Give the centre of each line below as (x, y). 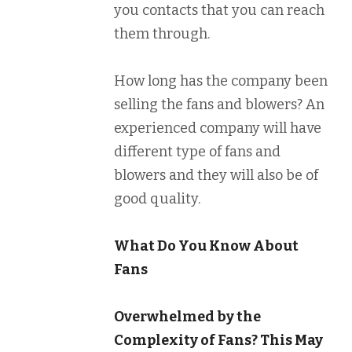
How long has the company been (221, 81)
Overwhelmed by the (187, 317)
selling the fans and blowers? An (219, 104)
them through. (162, 34)
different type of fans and (197, 152)
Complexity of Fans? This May (218, 340)
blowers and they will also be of (216, 175)
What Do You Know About (206, 246)
